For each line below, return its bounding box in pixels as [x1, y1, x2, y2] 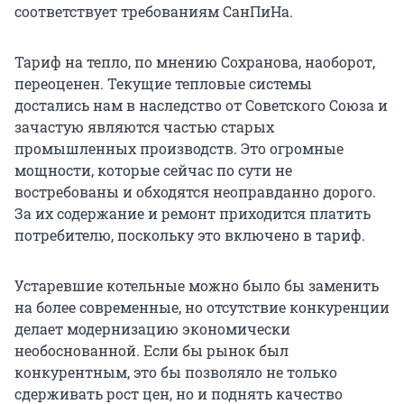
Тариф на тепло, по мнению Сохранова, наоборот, [14, 52, 375, 72]
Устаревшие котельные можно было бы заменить [14, 276, 379, 296]
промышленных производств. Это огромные [14, 139, 344, 159]
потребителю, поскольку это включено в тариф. [14, 225, 365, 245]
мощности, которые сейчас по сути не [14, 161, 292, 180]
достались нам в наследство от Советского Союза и [14, 96, 388, 115]
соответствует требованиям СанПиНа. [14, 2, 293, 22]
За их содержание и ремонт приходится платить [14, 204, 371, 224]
